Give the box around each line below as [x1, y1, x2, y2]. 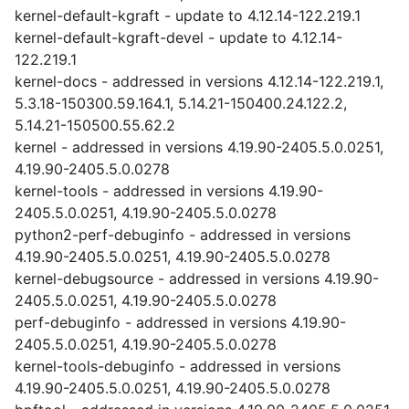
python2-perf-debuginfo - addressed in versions [15, 225, 351, 244]
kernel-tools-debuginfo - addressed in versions [15, 357, 341, 375]
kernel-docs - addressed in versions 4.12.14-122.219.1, [15, 72, 383, 90]
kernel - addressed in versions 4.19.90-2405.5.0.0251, [15, 138, 383, 156]
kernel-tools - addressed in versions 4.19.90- [15, 182, 323, 200]
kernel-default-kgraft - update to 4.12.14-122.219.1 [15, 6, 361, 25]
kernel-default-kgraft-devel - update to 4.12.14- [15, 28, 342, 47]
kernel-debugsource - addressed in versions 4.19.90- [15, 269, 379, 288]
